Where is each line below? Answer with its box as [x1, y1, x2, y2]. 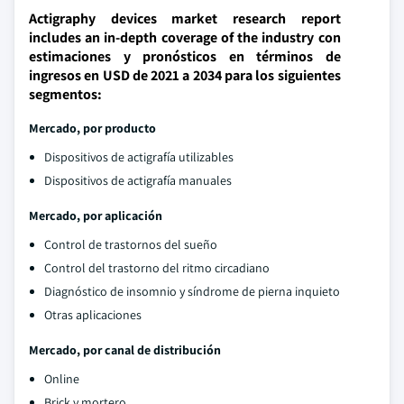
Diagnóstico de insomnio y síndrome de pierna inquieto [44, 283, 340, 299]
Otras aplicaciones [44, 307, 142, 323]
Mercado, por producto [29, 120, 156, 136]
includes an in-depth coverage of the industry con [29, 28, 341, 47]
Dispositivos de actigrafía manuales [44, 172, 232, 188]
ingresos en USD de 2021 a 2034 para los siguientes [29, 66, 341, 85]
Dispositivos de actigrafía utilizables [44, 149, 234, 165]
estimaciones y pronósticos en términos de [29, 47, 341, 66]
